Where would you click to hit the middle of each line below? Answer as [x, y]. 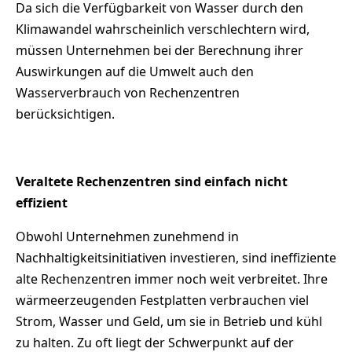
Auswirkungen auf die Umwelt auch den [135, 72]
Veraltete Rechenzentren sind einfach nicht [152, 182]
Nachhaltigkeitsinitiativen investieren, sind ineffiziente [176, 258]
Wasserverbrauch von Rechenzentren [128, 93]
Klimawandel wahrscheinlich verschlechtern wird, [163, 29]
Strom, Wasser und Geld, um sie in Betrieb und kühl [169, 322]
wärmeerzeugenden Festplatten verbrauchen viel [162, 301]
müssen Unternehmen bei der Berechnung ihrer [159, 51]
